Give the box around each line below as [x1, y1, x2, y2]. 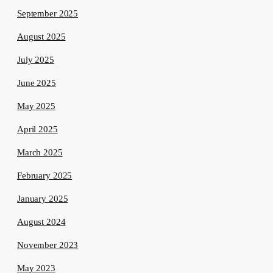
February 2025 [17, 171, 73, 181]
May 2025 [17, 101, 55, 112]
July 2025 [17, 55, 54, 65]
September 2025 [17, 9, 79, 19]
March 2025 [17, 147, 63, 158]
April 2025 [17, 124, 58, 135]
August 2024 [17, 217, 66, 227]
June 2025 [17, 78, 56, 88]
